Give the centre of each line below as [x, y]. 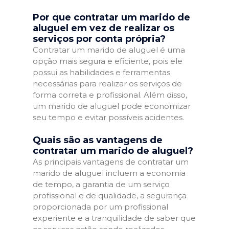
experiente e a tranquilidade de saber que [114, 218]
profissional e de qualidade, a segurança [110, 195]
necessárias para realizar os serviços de [107, 84]
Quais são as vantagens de [98, 140]
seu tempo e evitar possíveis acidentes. [108, 117]
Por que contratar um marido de [111, 17]
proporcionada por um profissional [100, 207]
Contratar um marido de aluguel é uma [109, 50]
